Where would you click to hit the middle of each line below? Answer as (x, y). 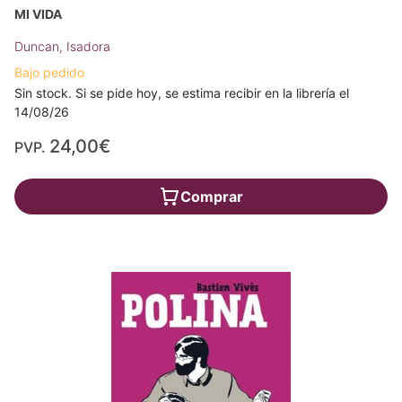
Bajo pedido (49, 73)
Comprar (212, 197)
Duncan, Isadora (62, 47)
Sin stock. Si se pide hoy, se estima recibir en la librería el (182, 93)
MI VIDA (38, 14)
